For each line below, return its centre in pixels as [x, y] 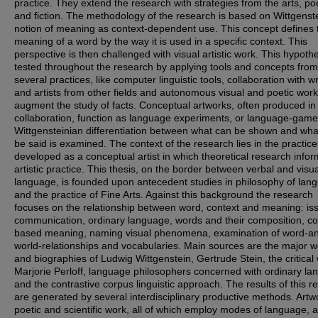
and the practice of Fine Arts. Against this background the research [164, 194]
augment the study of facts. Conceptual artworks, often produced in [165, 105]
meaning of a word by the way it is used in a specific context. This [161, 41]
